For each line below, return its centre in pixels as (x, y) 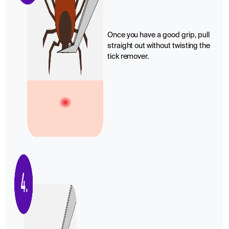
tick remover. (128, 56)
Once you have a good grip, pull (158, 35)
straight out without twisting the (159, 46)
